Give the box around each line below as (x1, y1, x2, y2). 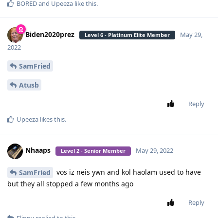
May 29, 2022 (136, 146, 173, 155)
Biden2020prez (25, 29, 74, 39)
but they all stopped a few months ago (7, 179, 133, 189)
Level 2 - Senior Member (61, 147, 126, 155)
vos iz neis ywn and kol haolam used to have (54, 167, 201, 177)
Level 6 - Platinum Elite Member (85, 31, 170, 38)
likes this (38, 114, 65, 124)
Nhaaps (25, 145, 51, 155)
